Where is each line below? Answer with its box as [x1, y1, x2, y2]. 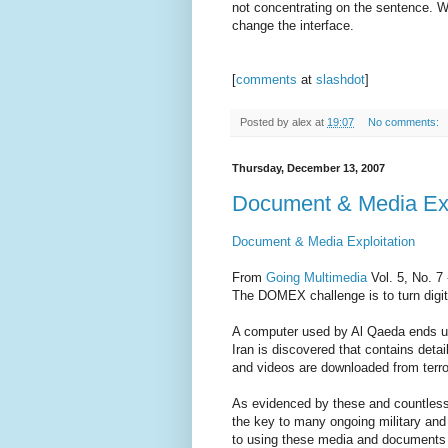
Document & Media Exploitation [232, 233, 415, 249]
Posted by [240, 116, 292, 129]
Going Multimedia [266, 269, 367, 285]
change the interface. [232, 18, 354, 34]
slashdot [316, 72, 365, 88]
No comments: [367, 116, 442, 129]
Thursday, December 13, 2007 [232, 162, 385, 175]
